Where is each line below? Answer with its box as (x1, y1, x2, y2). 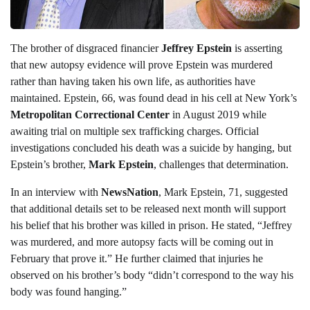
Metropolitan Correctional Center (10, 108, 170, 120)
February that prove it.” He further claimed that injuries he (10, 252, 263, 264)
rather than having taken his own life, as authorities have (10, 75, 255, 87)
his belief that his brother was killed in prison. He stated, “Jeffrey (10, 219, 292, 231)
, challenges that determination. (154, 158, 289, 170)
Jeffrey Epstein (161, 42, 232, 54)
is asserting (232, 42, 282, 54)
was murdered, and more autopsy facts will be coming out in (10, 235, 273, 248)
